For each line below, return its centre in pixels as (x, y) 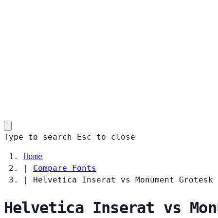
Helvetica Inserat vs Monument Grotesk (123, 180)
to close (116, 137)
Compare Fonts (65, 168)
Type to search (38, 137)
